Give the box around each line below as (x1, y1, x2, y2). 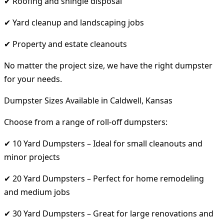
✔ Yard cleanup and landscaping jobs (4, 16, 144, 28)
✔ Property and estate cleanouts (4, 38, 127, 49)
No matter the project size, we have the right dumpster (4, 59, 212, 71)
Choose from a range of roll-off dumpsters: (4, 116, 167, 127)
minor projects (4, 151, 60, 162)
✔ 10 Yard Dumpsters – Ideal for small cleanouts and (4, 137, 202, 149)
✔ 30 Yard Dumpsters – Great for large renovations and (4, 207, 213, 219)
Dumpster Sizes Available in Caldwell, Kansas (4, 94, 172, 106)
